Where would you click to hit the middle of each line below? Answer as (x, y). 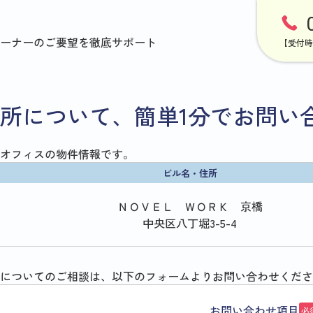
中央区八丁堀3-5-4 (190, 223)
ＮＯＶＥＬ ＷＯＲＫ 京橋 (190, 206)
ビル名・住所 (190, 173)
